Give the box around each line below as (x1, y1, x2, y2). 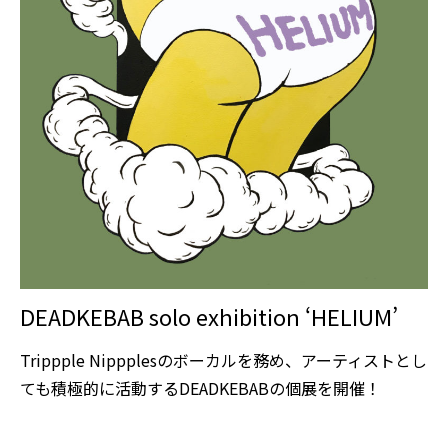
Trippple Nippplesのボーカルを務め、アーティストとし (20, 348, 427, 373)
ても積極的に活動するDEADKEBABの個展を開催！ (20, 376, 381, 401)
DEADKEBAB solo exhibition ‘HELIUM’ (20, 299, 398, 332)
